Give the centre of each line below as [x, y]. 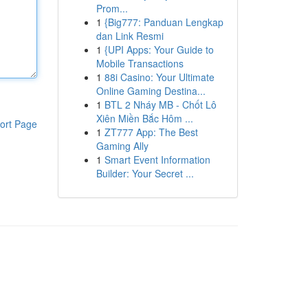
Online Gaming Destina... [151, 91]
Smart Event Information [157, 159]
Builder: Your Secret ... [145, 173]
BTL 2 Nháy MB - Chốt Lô [160, 104]
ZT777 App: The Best [151, 132]
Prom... [112, 8]
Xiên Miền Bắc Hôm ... [144, 118]
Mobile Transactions [140, 63]
